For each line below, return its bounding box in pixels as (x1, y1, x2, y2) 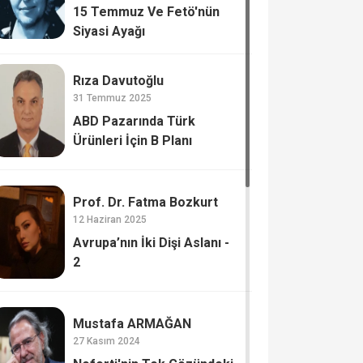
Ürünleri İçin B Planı (73, 132, 193, 148)
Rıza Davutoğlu (73, 72, 164, 88)
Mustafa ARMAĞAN (73, 315, 192, 331)
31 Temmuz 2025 (73, 92, 152, 104)
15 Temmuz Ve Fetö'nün (73, 4, 220, 19)
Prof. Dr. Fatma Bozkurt (73, 194, 219, 210)
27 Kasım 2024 (73, 335, 141, 347)
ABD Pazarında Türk (73, 113, 196, 129)
